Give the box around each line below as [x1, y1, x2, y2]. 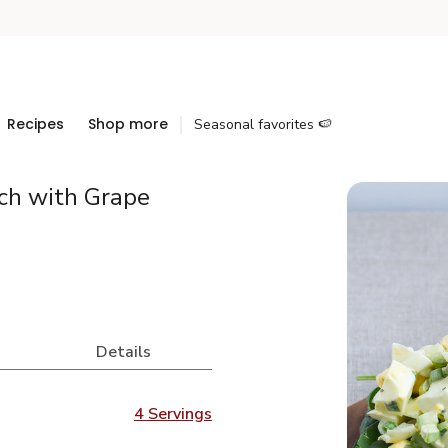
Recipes [7, 114, 64, 134]
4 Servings [133, 403, 212, 425]
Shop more [88, 114, 168, 134]
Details [96, 341, 152, 363]
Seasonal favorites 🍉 [194, 115, 332, 134]
